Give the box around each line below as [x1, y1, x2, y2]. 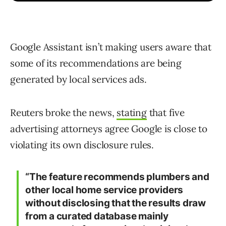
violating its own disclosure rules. [10, 139, 154, 151]
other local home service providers [25, 184, 184, 196]
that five [146, 106, 185, 119]
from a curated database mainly [25, 210, 168, 222]
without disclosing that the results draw [25, 197, 206, 209]
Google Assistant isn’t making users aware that [10, 41, 211, 53]
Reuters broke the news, [10, 106, 117, 119]
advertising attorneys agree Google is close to [10, 123, 207, 135]
